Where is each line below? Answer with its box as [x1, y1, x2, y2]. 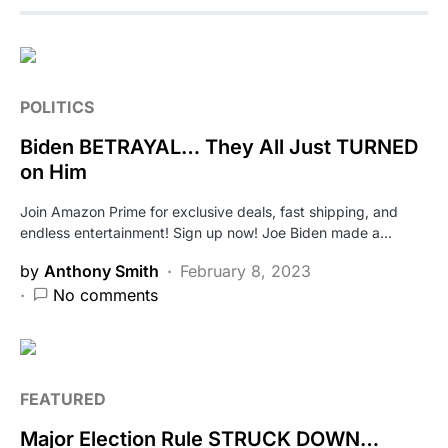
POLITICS [20, 96, 94, 117]
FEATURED [20, 388, 106, 409]
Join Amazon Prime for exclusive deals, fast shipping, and [20, 202, 398, 220]
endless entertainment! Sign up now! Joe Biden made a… [20, 223, 392, 241]
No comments [53, 284, 158, 305]
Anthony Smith [44, 260, 159, 281]
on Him [20, 159, 87, 184]
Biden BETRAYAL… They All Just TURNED [20, 134, 418, 159]
